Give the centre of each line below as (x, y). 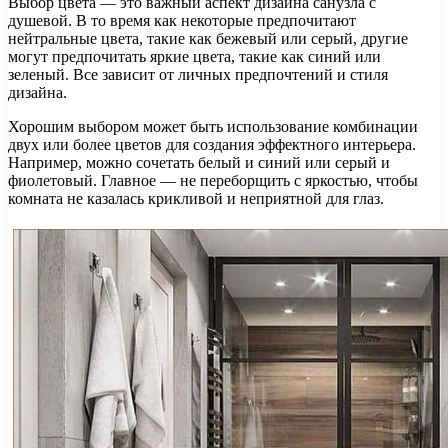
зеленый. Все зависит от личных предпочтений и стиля (198, 75)
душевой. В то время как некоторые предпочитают (182, 21)
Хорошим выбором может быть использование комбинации (213, 127)
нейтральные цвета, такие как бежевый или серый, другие (208, 39)
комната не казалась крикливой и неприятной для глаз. (196, 199)
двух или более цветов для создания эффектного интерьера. (212, 145)
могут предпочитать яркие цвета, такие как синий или (194, 57)
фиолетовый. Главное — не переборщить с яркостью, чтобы (213, 181)
